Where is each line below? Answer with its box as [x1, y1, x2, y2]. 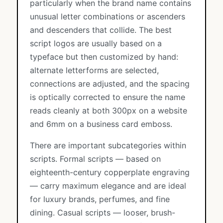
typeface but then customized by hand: [30, 52, 178, 62]
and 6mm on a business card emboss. [30, 119, 172, 129]
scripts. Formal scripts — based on [30, 154, 161, 164]
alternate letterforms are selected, [30, 65, 159, 75]
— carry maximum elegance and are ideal [30, 181, 186, 191]
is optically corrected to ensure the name [30, 92, 185, 102]
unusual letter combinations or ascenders [30, 11, 185, 21]
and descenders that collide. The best [30, 25, 172, 35]
